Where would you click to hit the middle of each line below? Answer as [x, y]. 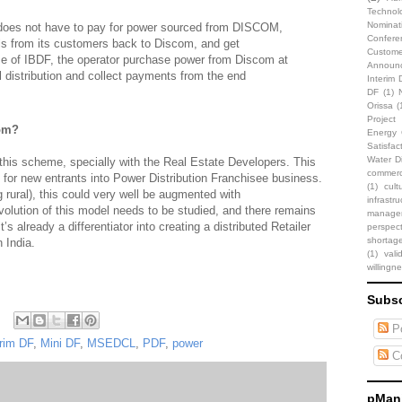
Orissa [380, 105]
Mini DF [60, 343]
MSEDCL [111, 343]
